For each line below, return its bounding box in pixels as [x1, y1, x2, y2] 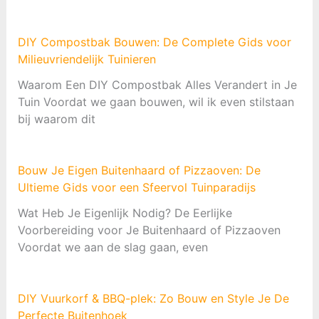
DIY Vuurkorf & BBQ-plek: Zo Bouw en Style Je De [17, 291, 289, 305]
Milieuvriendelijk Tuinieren [17, 51, 156, 66]
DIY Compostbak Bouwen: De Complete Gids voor [17, 34, 291, 49]
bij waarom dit [17, 111, 95, 126]
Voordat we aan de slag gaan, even [17, 239, 208, 254]
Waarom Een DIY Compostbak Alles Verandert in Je [17, 77, 297, 92]
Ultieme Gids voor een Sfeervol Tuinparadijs [17, 179, 256, 194]
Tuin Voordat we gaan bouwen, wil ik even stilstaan [17, 94, 294, 109]
